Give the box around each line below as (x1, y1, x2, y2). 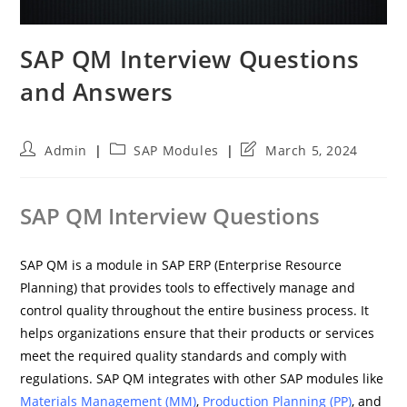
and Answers (20, 74, 174, 108)
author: (19, 156, 68, 174)
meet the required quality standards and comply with (20, 346, 348, 364)
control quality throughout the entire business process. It (20, 301, 370, 319)
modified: (240, 174, 303, 192)
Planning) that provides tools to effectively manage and (20, 278, 356, 296)
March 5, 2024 (265, 141, 358, 159)
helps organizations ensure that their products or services (20, 323, 375, 342)
